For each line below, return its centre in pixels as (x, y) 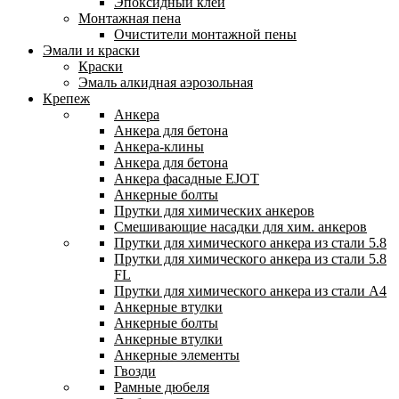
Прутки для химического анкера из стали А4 (250, 290)
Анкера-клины (159, 146)
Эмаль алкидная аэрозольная (166, 82)
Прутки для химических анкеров (214, 210)
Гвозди (135, 370)
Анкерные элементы (177, 354)
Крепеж (66, 98)
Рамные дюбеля (162, 387)
